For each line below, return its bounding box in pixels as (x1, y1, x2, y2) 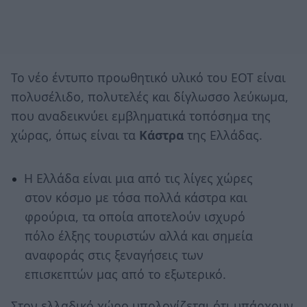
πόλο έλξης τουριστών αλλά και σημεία (24, 228, 253, 245)
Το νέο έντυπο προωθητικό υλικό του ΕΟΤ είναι (11, 69, 286, 86)
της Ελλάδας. (184, 126, 262, 143)
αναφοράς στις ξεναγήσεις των (24, 247, 204, 264)
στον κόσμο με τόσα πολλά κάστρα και (24, 189, 247, 206)
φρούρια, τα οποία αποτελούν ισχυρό (24, 208, 245, 225)
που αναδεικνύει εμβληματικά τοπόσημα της (11, 107, 271, 124)
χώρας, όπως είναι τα (11, 126, 139, 143)
